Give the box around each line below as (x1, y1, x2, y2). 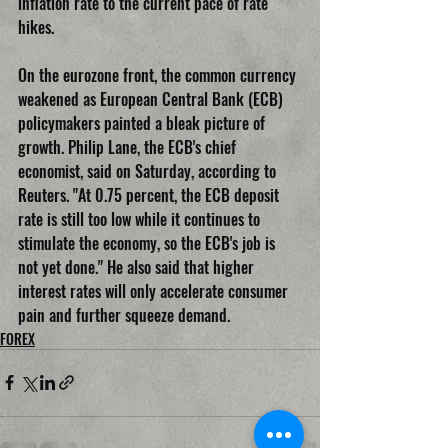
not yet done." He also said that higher (18, 254, 258, 279)
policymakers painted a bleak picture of (18, 110, 269, 135)
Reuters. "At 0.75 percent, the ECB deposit (18, 182, 283, 207)
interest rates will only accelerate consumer (18, 278, 292, 303)
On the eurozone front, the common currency (18, 62, 300, 87)
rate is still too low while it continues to (18, 206, 264, 231)
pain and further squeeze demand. (18, 302, 230, 327)
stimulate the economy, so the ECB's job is (18, 230, 279, 255)
